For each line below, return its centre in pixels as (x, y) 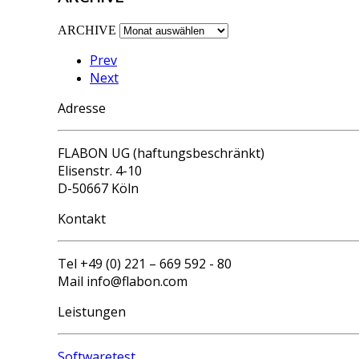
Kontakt (82, 219)
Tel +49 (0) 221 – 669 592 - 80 (145, 264)
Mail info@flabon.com (123, 282)
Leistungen (92, 312)
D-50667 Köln (98, 189)
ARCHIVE (87, 30)
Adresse (82, 109)
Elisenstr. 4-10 (100, 171)
